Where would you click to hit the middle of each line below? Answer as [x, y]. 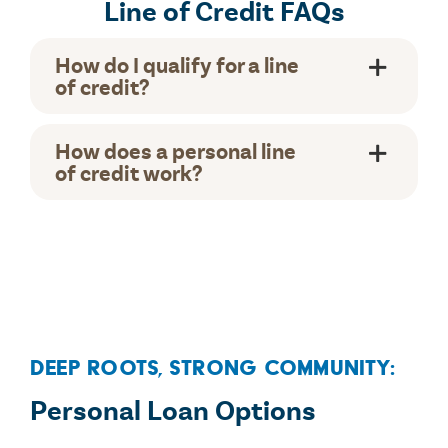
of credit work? [128, 173]
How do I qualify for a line [176, 65]
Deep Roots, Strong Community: [212, 367]
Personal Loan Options [172, 410]
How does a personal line [175, 151]
